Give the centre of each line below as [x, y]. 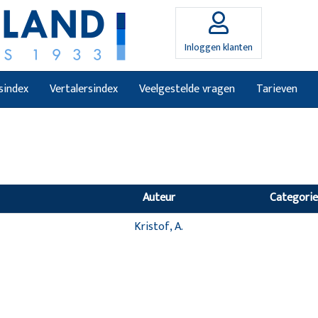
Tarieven [277, 89]
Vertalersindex [84, 89]
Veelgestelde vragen [187, 89]
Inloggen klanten [219, 47]
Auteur [159, 198]
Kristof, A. [159, 227]
